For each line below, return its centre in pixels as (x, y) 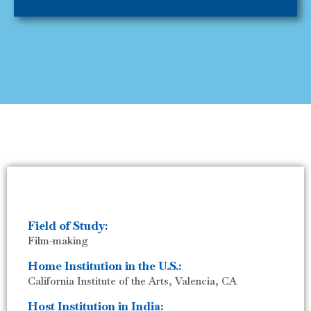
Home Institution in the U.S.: (104, 266)
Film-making (58, 240)
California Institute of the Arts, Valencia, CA (132, 280)
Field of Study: (68, 225)
